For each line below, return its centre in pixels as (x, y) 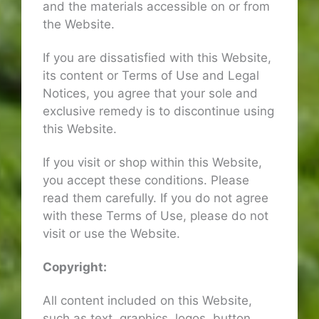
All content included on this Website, (147, 300)
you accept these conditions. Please (146, 180)
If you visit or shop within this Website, (152, 162)
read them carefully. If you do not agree (156, 198)
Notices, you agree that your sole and (150, 93)
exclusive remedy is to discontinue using (158, 111)
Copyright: (75, 267)
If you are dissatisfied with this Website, (157, 57)
